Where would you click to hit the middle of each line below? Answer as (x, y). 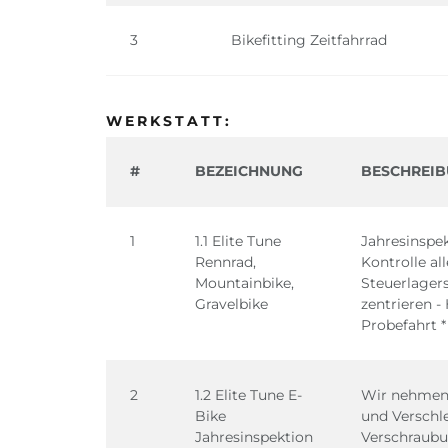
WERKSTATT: (169, 121)
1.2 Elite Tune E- (248, 395)
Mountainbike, (244, 283)
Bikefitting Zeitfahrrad (309, 40)
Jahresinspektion (254, 437)
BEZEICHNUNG (249, 171)
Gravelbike (231, 304)
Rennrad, (225, 262)
